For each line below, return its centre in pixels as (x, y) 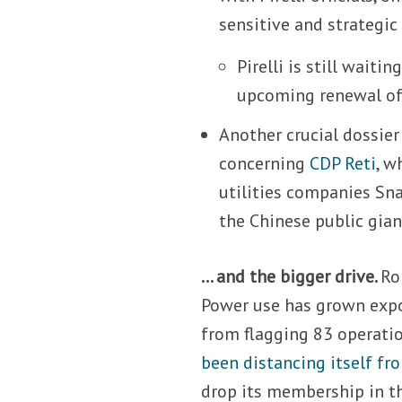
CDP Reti (343, 163)
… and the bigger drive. (291, 276)
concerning (265, 163)
